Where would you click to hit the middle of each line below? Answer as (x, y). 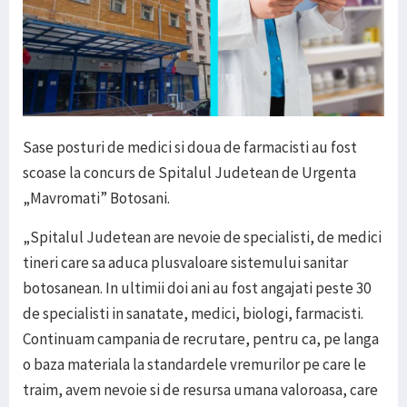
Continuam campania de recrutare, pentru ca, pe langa (201, 339)
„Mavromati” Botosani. (96, 199)
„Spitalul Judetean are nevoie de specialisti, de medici (202, 238)
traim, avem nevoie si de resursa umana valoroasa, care (200, 390)
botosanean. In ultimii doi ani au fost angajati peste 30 (197, 288)
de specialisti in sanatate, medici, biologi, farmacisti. (193, 314)
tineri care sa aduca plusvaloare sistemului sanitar (185, 263)
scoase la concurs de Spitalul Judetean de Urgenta (189, 173)
